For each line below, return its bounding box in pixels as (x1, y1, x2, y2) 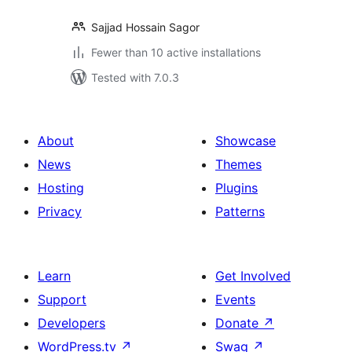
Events (215, 291, 255, 307)
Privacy (38, 203, 82, 219)
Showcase (215, 133, 276, 148)
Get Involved (215, 268, 291, 284)
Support (38, 291, 86, 307)
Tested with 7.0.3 (91, 71, 179, 84)
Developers (38, 315, 105, 331)
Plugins (215, 180, 258, 196)
